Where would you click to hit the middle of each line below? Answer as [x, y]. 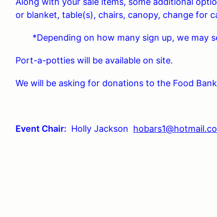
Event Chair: [41, 129]
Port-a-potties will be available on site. [94, 60]
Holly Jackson [100, 129]
